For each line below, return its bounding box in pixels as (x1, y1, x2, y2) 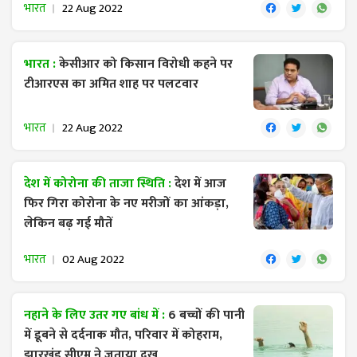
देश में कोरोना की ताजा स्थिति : (24, 173, 175, 195)
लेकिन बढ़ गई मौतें (24, 213, 112, 235)
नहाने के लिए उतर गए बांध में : (24, 304, 168, 327)
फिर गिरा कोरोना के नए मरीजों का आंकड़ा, (24, 193, 229, 215)
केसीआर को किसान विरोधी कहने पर (59, 53, 233, 76)
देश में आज (175, 173, 226, 195)
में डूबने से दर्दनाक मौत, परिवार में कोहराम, (24, 324, 222, 347)
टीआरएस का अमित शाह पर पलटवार (24, 73, 198, 96)
